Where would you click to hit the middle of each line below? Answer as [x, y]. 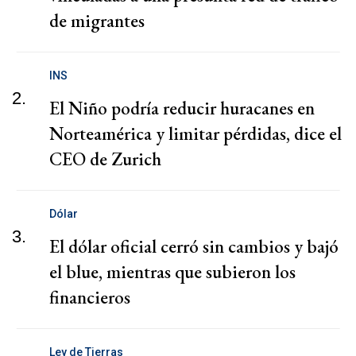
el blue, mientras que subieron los [172, 271]
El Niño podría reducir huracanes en [182, 108]
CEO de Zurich [105, 159]
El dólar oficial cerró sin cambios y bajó [194, 246]
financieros [90, 297]
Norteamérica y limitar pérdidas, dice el [195, 133]
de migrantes [97, 20]
